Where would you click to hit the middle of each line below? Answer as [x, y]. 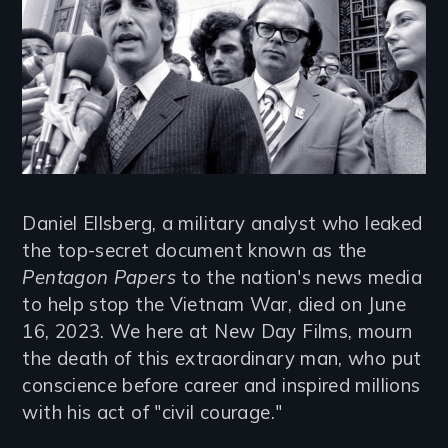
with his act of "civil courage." [152, 411]
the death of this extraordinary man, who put [222, 357]
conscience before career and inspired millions [221, 384]
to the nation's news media [301, 276]
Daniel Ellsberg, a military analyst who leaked [222, 222]
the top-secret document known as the [194, 249]
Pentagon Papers [102, 276]
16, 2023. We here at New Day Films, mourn [217, 330]
